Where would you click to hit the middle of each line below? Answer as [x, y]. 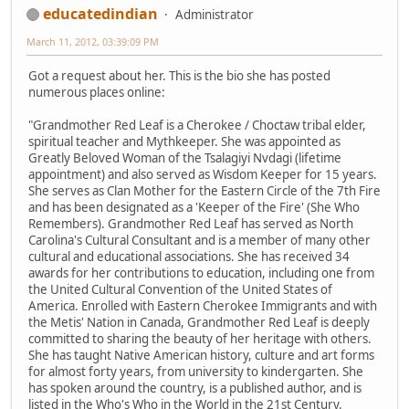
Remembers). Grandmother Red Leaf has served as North [191, 223]
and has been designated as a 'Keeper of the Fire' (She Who [194, 207]
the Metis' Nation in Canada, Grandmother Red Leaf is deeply [199, 322]
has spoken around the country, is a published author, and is [195, 388]
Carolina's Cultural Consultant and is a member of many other [199, 240]
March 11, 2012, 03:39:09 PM [93, 41]
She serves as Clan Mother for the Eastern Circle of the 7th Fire [204, 190]
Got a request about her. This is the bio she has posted [179, 75]
